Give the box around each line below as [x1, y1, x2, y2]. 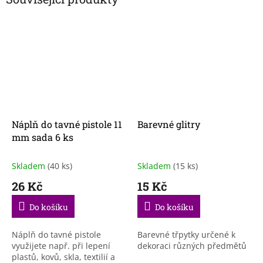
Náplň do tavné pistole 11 [12, 117, 122, 130]
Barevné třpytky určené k [137, 228, 235, 240]
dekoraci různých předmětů [137, 240, 247, 251]
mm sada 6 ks [12, 130, 73, 143]
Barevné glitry [137, 117, 200, 130]
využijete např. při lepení [12, 240, 110, 251]
